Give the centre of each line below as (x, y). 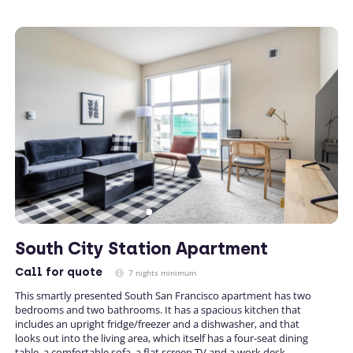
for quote (72, 272)
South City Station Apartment (141, 249)
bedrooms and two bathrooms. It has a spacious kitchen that (158, 310)
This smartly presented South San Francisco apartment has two (163, 295)
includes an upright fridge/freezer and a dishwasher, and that (157, 324)
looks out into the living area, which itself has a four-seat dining (162, 338)
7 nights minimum (161, 273)
